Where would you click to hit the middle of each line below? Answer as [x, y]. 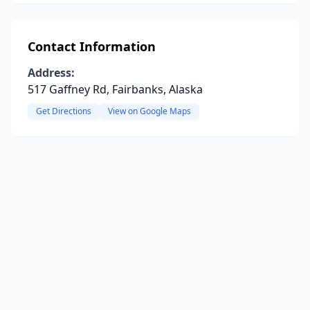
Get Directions [64, 111]
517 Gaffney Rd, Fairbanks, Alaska [115, 89]
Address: [51, 73]
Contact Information [92, 46]
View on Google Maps [149, 111]
